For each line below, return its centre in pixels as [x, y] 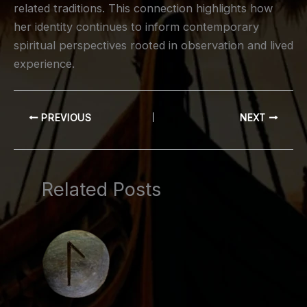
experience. [44, 64]
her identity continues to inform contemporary [136, 27]
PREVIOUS [65, 118]
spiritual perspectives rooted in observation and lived [153, 46]
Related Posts [102, 189]
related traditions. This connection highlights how [143, 9]
